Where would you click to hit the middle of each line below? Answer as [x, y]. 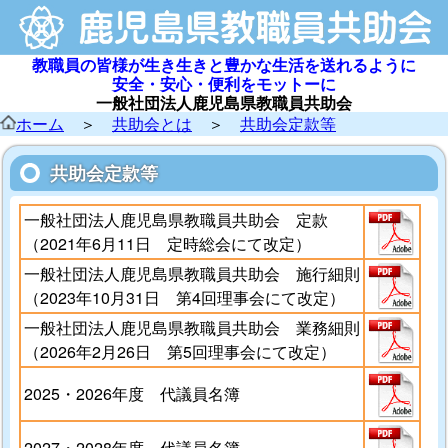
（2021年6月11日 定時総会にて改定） [167, 244]
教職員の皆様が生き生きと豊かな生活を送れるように [224, 64]
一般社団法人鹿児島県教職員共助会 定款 [175, 220]
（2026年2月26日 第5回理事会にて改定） [179, 352]
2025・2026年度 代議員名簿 [131, 394]
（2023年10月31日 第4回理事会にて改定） [184, 298]
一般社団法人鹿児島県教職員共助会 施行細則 [191, 274]
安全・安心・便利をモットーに [224, 83]
